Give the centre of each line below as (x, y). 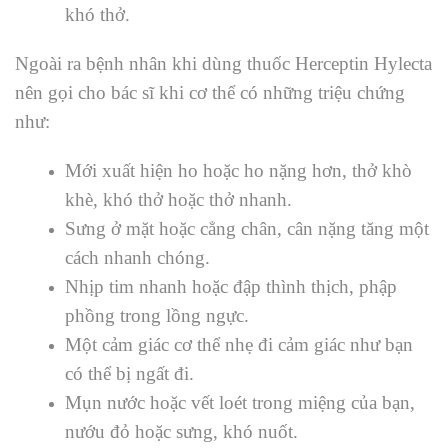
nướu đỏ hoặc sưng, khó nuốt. (181, 432)
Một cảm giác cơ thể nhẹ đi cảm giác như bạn (239, 345)
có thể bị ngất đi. (129, 374)
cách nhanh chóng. (137, 258)
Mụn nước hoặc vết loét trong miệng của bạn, (240, 403)
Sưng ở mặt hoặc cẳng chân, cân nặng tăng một (247, 229)
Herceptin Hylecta (363, 64)
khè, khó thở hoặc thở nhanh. (178, 200)
